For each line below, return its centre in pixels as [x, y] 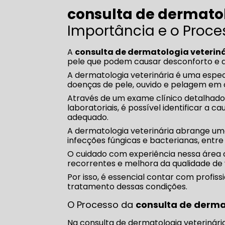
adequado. [88, 118]
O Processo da [102, 205]
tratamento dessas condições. [128, 187]
